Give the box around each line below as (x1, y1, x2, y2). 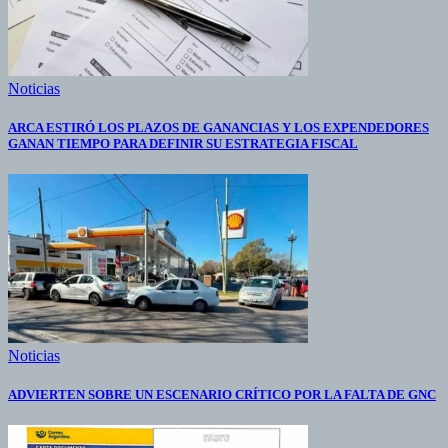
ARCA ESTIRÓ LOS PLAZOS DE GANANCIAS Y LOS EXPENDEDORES (8, 119, 429, 135)
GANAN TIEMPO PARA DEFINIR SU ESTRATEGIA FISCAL (8, 135, 358, 151)
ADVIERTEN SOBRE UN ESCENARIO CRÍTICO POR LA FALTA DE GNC (8, 387, 436, 403)
